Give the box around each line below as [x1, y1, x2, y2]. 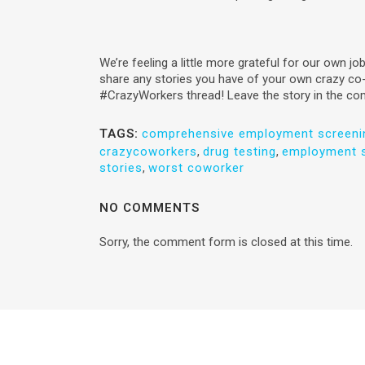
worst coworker [148, 161, 244, 176]
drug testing [203, 144, 276, 160]
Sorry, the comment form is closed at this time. [99, 235, 353, 250]
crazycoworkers [99, 144, 197, 160]
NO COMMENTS [99, 200, 200, 216]
